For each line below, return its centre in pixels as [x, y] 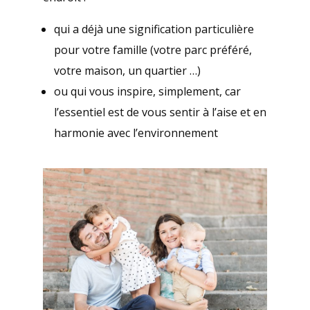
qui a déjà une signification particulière [154, 29]
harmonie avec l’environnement [136, 133]
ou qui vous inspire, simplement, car [147, 91]
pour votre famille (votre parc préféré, [153, 49]
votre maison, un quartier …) [127, 70]
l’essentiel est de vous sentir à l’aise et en [160, 112]
